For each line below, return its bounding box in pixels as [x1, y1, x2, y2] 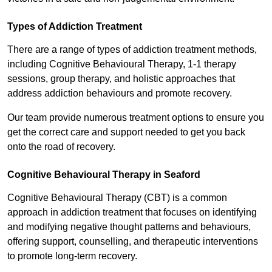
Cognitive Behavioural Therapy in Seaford [7, 169, 200, 180]
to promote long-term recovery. [7, 251, 137, 262]
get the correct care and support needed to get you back [7, 127, 245, 138]
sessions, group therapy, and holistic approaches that [7, 73, 235, 84]
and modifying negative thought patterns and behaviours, [7, 222, 251, 233]
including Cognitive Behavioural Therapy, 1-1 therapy [7, 59, 236, 70]
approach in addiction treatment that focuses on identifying [7, 207, 257, 218]
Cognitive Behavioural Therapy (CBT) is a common [7, 192, 227, 203]
